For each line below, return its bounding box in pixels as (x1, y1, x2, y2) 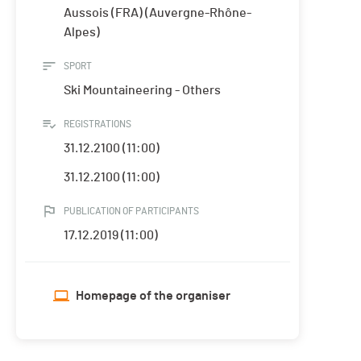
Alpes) (64, 26, 100, 39)
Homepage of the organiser (76, 289, 230, 303)
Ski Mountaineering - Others (64, 84, 221, 98)
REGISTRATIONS (64, 119, 131, 130)
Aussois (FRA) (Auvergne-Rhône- (64, 6, 251, 20)
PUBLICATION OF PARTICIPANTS (64, 206, 199, 217)
